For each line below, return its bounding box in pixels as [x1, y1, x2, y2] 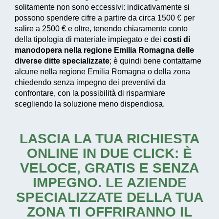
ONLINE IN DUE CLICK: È [27, 145, 192, 161]
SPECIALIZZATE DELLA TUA [16, 189, 203, 205]
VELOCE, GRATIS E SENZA [20, 160, 199, 175]
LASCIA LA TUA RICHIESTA [20, 131, 199, 146]
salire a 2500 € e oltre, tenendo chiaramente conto [15, 24, 188, 33]
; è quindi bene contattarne [109, 56, 201, 65]
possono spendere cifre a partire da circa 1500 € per [15, 13, 195, 22]
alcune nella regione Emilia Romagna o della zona [15, 67, 190, 76]
